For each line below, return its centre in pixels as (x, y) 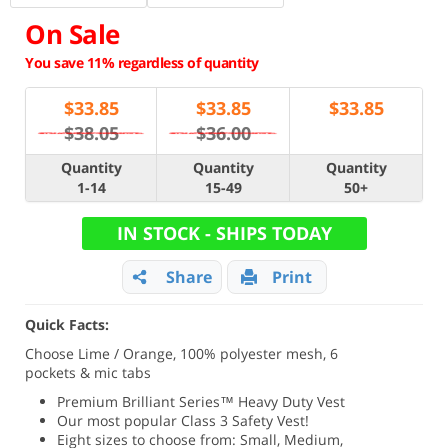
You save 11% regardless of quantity (142, 62)
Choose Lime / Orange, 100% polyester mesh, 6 (181, 353)
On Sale (72, 34)
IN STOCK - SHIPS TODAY (224, 233)
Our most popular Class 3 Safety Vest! (183, 420)
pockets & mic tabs (88, 372)
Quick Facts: (67, 324)
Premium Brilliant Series (139, 401)
